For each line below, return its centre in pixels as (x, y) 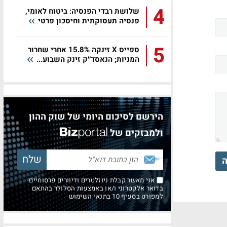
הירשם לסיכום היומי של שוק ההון (96, 117)
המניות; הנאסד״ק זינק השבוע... (87, 59)
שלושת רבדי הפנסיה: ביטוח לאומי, (82, 11)
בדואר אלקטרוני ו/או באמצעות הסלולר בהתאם (98, 188)
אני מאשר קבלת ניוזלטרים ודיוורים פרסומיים (93, 180)
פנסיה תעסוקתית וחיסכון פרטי (88, 21)
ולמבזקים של (137, 133)
